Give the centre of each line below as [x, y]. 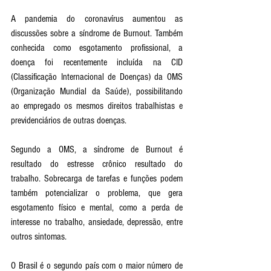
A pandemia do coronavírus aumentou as [97, 18]
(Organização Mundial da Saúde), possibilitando [97, 91]
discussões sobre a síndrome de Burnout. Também [97, 33]
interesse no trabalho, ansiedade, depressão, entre [97, 222]
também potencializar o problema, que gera [97, 193]
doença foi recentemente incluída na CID [97, 62]
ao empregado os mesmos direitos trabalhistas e [97, 106]
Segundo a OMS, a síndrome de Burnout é [97, 149]
